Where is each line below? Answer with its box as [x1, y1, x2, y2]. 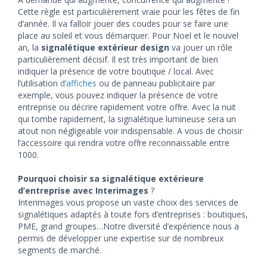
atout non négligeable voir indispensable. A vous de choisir [18, 125, 243, 136]
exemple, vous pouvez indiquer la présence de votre [18, 89, 218, 101]
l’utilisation [18, 77, 60, 89]
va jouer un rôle [169, 42, 232, 53]
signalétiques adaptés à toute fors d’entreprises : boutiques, [18, 209, 248, 220]
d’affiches [60, 77, 99, 89]
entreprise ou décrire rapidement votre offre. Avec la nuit [18, 101, 236, 113]
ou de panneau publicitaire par [99, 77, 215, 89]
